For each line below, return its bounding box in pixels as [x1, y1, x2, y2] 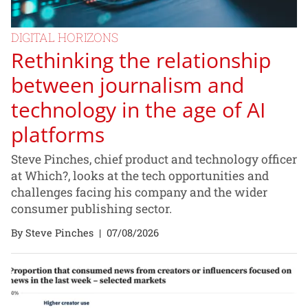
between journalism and [11, 70, 244, 99]
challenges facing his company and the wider [11, 184, 267, 201]
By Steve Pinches [11, 225, 93, 239]
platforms [11, 120, 104, 148]
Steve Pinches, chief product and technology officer [11, 151, 297, 168]
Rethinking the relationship [11, 45, 271, 74]
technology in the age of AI [11, 95, 265, 124]
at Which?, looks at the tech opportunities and [11, 168, 269, 184]
